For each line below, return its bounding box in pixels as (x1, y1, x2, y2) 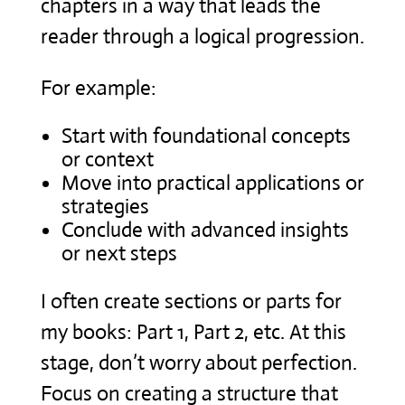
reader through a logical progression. (40, 23, 364, 50)
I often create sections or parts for (40, 287, 342, 315)
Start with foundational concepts (61, 122, 351, 149)
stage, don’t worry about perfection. (40, 349, 357, 376)
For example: (40, 74, 156, 101)
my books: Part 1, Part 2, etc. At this (40, 318, 346, 345)
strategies (61, 193, 149, 220)
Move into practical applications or (61, 169, 364, 196)
